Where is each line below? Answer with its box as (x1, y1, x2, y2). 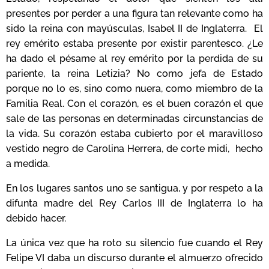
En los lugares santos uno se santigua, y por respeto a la (6, 183, 263, 195)
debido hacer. (6, 213, 68, 225)
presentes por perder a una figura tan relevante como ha (6, 8, 263, 20)
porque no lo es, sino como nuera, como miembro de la (6, 83, 263, 95)
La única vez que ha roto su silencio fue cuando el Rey (6, 237, 263, 249)
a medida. (6, 158, 52, 170)
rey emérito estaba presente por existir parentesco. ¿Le (6, 38, 263, 50)
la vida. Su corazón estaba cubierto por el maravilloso (6, 128, 263, 140)
